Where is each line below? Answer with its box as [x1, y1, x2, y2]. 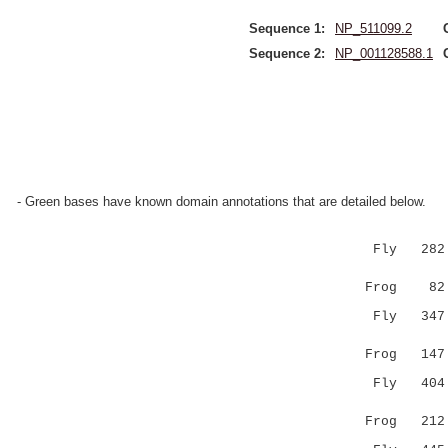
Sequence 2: [249, 46, 325, 61]
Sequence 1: [249, 21, 325, 36]
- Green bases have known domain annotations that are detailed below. [17, 194, 426, 209]
